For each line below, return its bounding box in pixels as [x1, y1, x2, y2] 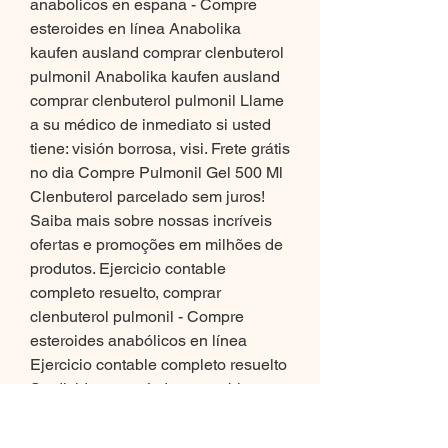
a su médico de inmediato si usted [30, 115, 271, 135]
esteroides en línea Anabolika [30, 19, 241, 39]
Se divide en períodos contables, [30, 379, 262, 399]
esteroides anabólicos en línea [30, 331, 247, 351]
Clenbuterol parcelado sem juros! [30, 187, 265, 207]
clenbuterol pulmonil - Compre [30, 307, 244, 327]
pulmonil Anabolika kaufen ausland [30, 67, 280, 87]
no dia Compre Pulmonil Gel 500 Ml [30, 163, 283, 183]
